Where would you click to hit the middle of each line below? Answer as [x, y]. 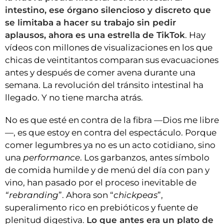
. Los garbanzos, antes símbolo [145, 158]
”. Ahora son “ [86, 195]
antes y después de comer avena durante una [100, 73]
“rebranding [32, 195]
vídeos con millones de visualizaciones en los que [109, 48]
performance [51, 158]
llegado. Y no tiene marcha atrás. [74, 98]
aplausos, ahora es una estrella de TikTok [95, 35]
